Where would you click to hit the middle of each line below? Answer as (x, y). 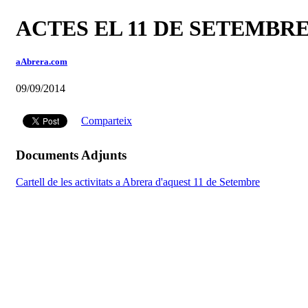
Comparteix (107, 121)
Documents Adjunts (71, 155)
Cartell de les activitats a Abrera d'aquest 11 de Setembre (138, 181)
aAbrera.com (42, 62)
